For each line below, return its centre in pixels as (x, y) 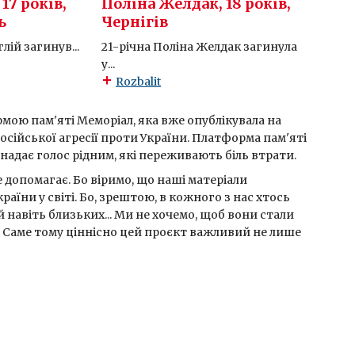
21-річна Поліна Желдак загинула (199, 47)
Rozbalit (138, 82)
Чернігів (134, 22)
